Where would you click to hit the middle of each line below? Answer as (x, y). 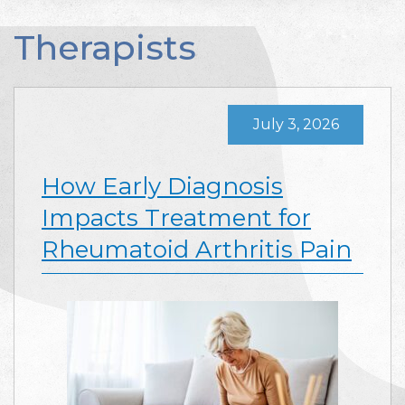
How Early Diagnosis (162, 186)
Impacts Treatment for (176, 218)
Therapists (105, 47)
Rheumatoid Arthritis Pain (197, 250)
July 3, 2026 (296, 124)
